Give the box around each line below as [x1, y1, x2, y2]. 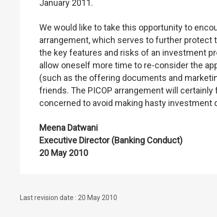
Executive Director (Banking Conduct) [39, 135, 183, 145]
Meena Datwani [39, 122, 98, 133]
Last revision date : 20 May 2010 [20, 194, 117, 201]
